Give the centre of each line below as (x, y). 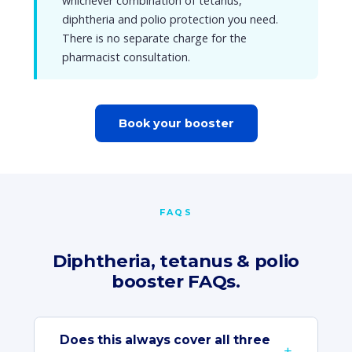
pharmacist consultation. (126, 57)
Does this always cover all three (165, 340)
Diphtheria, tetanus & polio (176, 261)
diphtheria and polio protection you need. (170, 19)
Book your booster (176, 123)
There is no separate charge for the (154, 38)
